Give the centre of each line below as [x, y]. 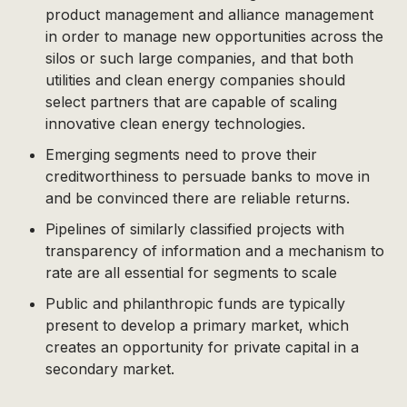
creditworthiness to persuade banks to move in [208, 176]
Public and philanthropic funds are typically [195, 303]
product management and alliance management [209, 15]
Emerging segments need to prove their [181, 154]
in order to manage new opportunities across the [214, 36]
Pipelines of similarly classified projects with [195, 229]
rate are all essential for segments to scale [191, 273]
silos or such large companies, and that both [199, 58]
